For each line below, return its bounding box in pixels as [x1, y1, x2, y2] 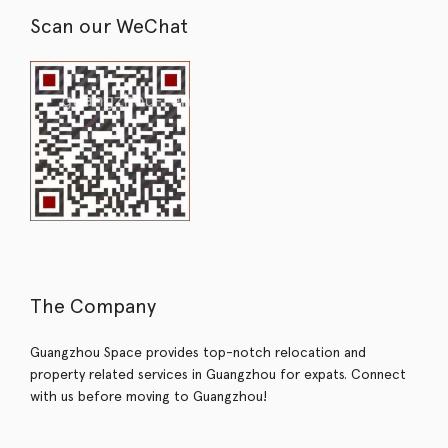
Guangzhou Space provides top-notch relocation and [30, 344, 366, 361]
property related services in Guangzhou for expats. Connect [30, 366, 406, 383]
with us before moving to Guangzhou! [30, 388, 267, 405]
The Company [30, 294, 156, 319]
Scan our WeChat [30, 14, 188, 39]
